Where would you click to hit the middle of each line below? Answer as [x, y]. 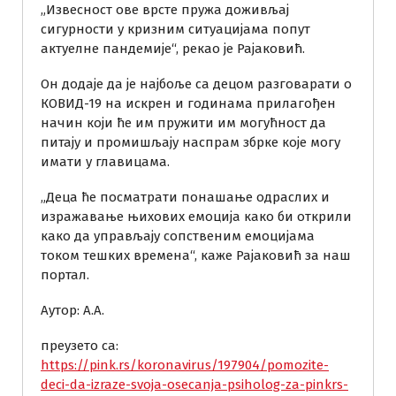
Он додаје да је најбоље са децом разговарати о [196, 84]
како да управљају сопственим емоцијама [178, 236]
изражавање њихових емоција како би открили [196, 216]
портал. [65, 274]
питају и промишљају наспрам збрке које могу [190, 142]
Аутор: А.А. [72, 310]
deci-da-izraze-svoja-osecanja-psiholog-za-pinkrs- [194, 384]
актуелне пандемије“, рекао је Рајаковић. [173, 48]
